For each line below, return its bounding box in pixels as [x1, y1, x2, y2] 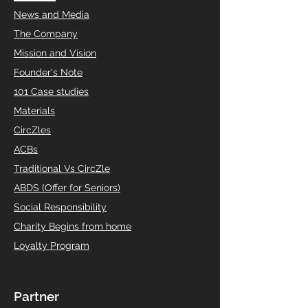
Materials [14, 105, 55, 117]
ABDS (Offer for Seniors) [14, 182, 120, 194]
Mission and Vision [14, 47, 96, 59]
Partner [14, 289, 63, 305]
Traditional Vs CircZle [14, 163, 110, 175]
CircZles [14, 124, 51, 136]
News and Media [14, 9, 89, 21]
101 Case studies [14, 86, 89, 98]
